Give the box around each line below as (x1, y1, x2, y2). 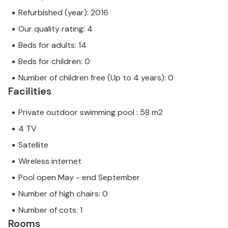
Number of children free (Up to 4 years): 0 (18, 72, 174, 83)
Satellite (18, 139, 48, 151)
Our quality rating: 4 (18, 23, 93, 35)
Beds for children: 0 (18, 56, 90, 67)
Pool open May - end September (18, 172, 140, 183)
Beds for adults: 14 (18, 40, 87, 51)
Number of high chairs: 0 (18, 188, 108, 199)
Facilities (8, 84, 51, 98)
